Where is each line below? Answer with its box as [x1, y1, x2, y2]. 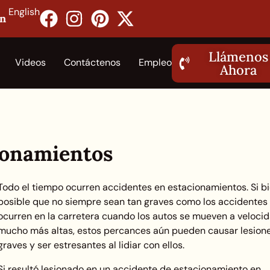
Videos [15, 56, 46, 69]
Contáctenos [64, 56, 121, 69]
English [8, 5, 40, 18]
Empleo [139, 56, 172, 69]
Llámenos [208, 48, 268, 65]
